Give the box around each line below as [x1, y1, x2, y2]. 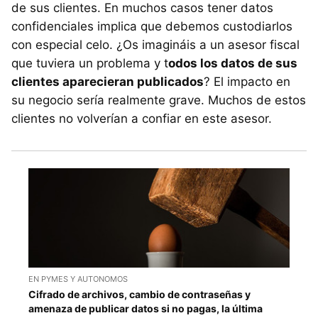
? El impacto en [204, 74, 290, 89]
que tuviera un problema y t [11, 55, 168, 70]
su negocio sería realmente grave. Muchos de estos [11, 92, 306, 107]
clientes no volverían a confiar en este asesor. [11, 111, 272, 126]
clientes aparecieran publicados [11, 74, 204, 89]
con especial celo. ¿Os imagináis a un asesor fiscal [11, 37, 300, 52]
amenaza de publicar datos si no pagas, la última [28, 302, 263, 315]
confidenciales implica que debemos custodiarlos [11, 18, 292, 33]
